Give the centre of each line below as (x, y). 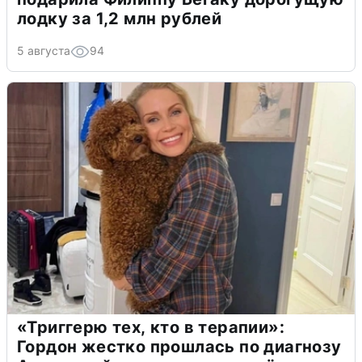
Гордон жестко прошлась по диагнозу (179, 347)
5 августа (44, 51)
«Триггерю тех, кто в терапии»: (151, 328)
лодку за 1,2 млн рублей (120, 19)
